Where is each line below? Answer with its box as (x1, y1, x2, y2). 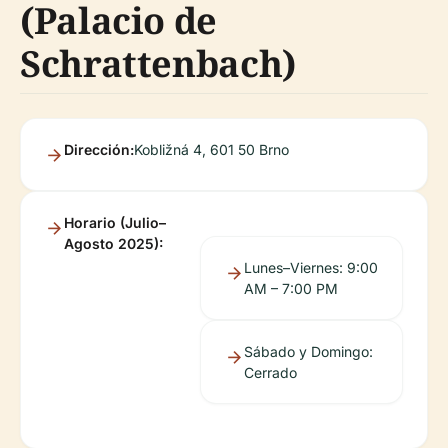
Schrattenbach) (20, 39, 296, 88)
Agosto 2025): (64, 235, 163, 252)
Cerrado (243, 364, 297, 381)
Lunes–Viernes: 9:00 (243, 259, 378, 276)
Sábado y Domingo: (243, 343, 373, 360)
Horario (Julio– (64, 214, 166, 231)
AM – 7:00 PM (243, 280, 338, 297)
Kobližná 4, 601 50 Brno (134, 141, 289, 158)
